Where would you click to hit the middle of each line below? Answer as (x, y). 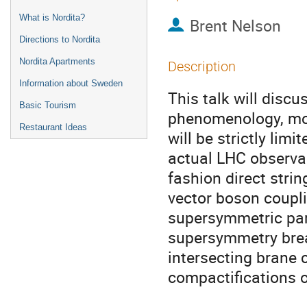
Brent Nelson (235, 26)
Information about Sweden (71, 83)
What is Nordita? (52, 17)
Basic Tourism (48, 105)
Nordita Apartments (57, 61)
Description (202, 66)
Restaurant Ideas (53, 127)
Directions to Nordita (60, 39)
